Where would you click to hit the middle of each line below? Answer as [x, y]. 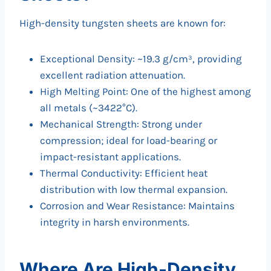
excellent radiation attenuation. [113, 75]
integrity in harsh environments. [115, 222]
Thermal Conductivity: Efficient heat [124, 173]
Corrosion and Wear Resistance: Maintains [137, 206]
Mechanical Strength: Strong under [121, 124]
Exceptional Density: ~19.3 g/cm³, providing [141, 59]
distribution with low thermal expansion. [134, 190]
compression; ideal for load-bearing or [129, 141]
